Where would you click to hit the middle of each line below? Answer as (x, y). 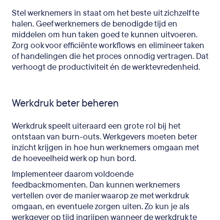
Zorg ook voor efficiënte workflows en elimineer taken (108, 45)
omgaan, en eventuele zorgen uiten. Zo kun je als (101, 206)
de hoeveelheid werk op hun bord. (74, 158)
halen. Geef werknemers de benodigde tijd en (95, 24)
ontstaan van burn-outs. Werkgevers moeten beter (104, 137)
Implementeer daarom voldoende (73, 174)
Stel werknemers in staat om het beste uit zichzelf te (106, 13)
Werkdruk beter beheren (65, 103)
